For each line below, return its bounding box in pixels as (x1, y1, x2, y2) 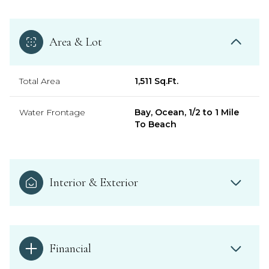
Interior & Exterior (49, 175, 138, 190)
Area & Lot (49, 34, 102, 49)
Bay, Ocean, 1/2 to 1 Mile (134, 106, 239, 118)
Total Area (19, 75, 60, 86)
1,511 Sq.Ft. (134, 75, 178, 86)
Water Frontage (19, 106, 85, 118)
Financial (49, 241, 91, 256)
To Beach (134, 118, 177, 130)
